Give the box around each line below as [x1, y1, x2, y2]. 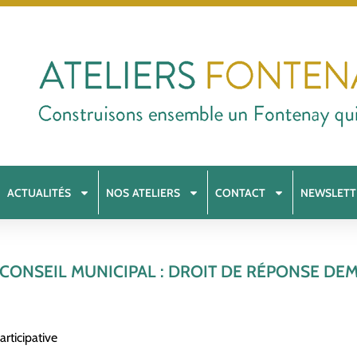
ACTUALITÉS [7, 185, 72, 200]
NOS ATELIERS [106, 185, 181, 200]
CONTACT [215, 185, 266, 200]
